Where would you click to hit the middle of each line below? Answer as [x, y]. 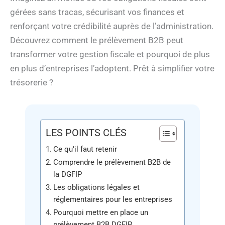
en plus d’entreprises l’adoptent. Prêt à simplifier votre [112, 69]
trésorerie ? [32, 83]
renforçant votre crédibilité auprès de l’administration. [112, 26]
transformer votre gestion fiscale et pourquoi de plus [110, 54]
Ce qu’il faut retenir [85, 149]
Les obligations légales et [97, 188]
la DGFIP [68, 175]
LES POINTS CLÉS [86, 133]
